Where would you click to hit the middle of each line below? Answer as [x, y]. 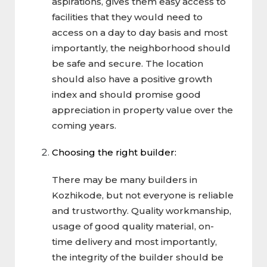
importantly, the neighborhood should [141, 48]
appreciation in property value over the [142, 110]
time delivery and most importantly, [134, 241]
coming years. [84, 125]
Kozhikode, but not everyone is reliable [143, 195]
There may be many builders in [125, 179]
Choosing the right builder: [114, 152]
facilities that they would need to [127, 17]
